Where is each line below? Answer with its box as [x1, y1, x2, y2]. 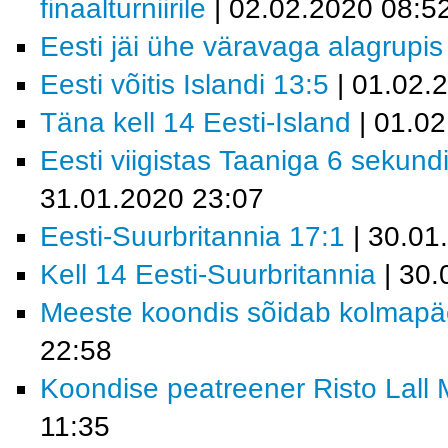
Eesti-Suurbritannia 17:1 [40, 221, 345, 252]
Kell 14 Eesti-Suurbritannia [40, 259, 376, 290]
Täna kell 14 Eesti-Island [40, 107, 351, 138]
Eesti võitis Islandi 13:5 [40, 69, 329, 100]
